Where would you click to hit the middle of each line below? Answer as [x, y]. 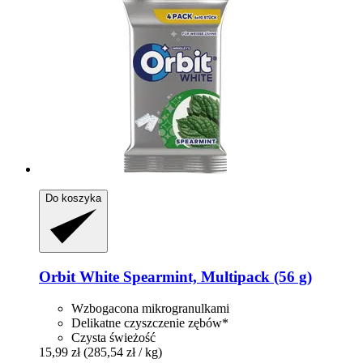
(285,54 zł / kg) [123, 352]
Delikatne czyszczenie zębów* [150, 322]
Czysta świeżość [113, 337]
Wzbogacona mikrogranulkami [150, 308]
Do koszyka [73, 199]
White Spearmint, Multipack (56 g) [194, 277]
